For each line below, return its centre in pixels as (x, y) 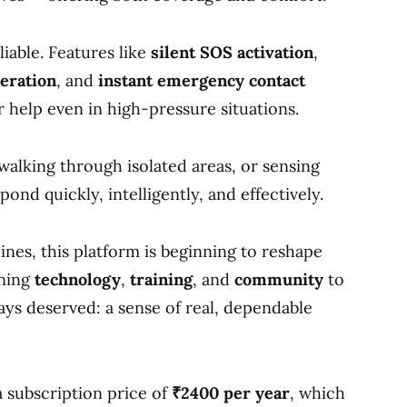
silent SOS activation (232, 52)
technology (78, 279)
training (161, 279)
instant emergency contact (202, 80)
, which (318, 392)
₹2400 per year (231, 392)
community (281, 279)
